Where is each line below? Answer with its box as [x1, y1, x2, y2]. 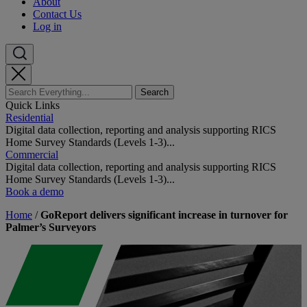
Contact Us [33, 8, 82, 20]
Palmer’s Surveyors [5, 221, 96, 233]
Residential [5, 112, 53, 123]
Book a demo [5, 186, 64, 197]
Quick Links [5, 99, 60, 111]
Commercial [5, 149, 58, 160]
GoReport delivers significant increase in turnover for [40, 209, 288, 221]
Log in [33, 21, 62, 32]
